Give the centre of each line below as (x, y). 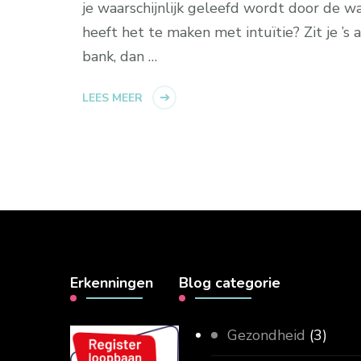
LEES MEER (112, 98)
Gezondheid (266, 335)
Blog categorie (230, 283)
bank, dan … (120, 56)
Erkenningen (112, 283)
